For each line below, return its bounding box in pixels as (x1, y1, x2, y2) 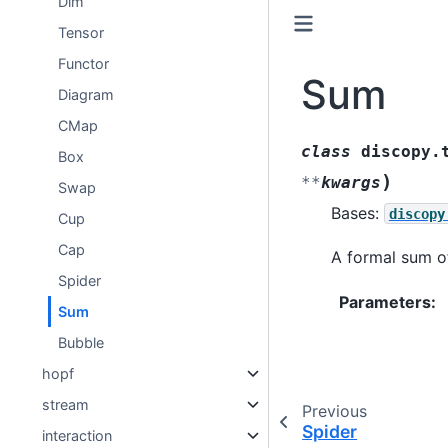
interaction (42, 426, 113, 444)
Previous (301, 400, 367, 421)
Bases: (330, 202, 384, 223)
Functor (58, 54, 110, 72)
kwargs (320, 172, 381, 192)
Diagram (58, 85, 115, 103)
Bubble (58, 333, 105, 351)
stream (42, 395, 90, 413)
